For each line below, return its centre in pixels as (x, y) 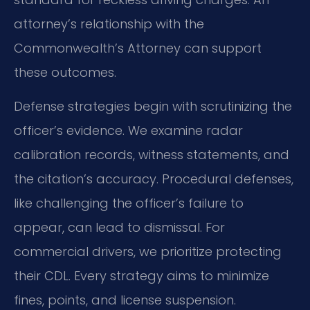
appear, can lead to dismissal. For (119, 228)
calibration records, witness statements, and (152, 155)
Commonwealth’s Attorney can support (138, 48)
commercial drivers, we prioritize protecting (148, 252)
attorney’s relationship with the (109, 24)
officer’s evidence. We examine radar (128, 131)
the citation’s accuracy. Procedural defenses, (154, 179)
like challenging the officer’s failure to (129, 203)
